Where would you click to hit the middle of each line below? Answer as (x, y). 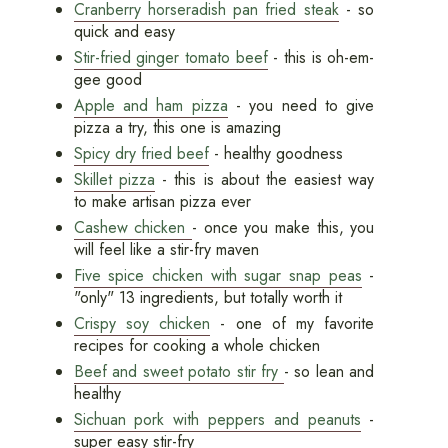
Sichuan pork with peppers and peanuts (217, 420)
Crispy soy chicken (142, 324)
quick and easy (124, 32)
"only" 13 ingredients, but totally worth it (207, 298)
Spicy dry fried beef (141, 154)
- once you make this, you (283, 228)
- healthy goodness (275, 154)
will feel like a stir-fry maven (166, 250)
